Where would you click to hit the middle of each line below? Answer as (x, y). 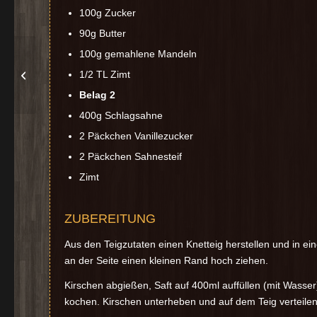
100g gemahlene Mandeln (138, 54)
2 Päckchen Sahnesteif (131, 157)
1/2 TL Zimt (105, 75)
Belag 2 (97, 95)
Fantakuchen (65, 75)
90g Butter (103, 34)
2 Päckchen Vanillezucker (136, 136)
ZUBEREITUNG (110, 219)
